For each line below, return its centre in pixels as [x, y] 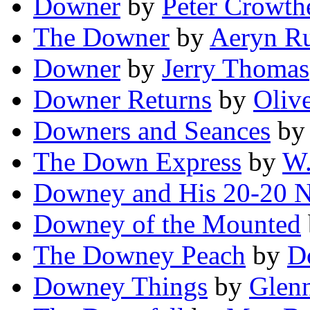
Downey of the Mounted [167, 224]
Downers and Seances [152, 131]
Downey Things [120, 286]
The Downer [101, 37]
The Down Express [137, 162]
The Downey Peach [139, 255]
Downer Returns [122, 100]
